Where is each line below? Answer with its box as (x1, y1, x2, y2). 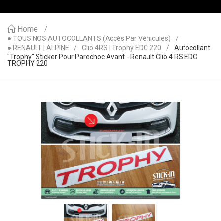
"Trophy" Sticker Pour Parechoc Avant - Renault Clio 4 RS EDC (7, 53, 197, 61)
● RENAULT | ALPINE (7, 44, 69, 52)
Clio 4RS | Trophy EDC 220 (82, 44, 161, 52)
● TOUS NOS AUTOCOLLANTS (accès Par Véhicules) (7, 35, 171, 42)
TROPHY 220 (7, 59, 48, 67)
